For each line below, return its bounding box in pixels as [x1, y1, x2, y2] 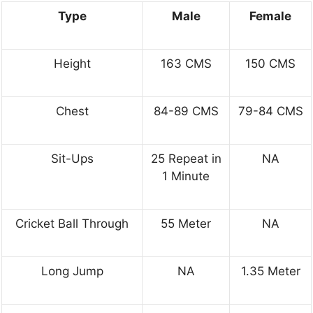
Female [249, 9, 291, 24]
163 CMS [160, 57, 212, 71]
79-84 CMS [238, 104, 303, 119]
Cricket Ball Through [15, 217, 129, 231]
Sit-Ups [50, 152, 94, 166]
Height [53, 57, 91, 71]
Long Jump [41, 264, 103, 279]
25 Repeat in [150, 152, 221, 166]
